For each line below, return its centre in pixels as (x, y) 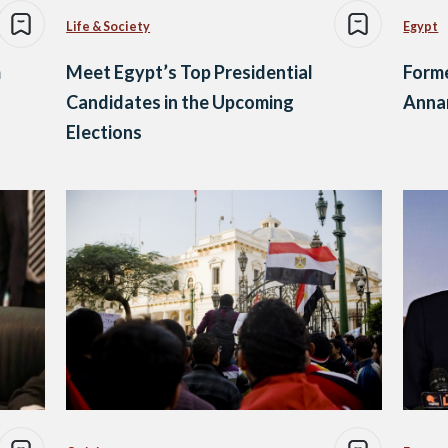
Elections (104, 131)
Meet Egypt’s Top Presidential (190, 71)
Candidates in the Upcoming (180, 101)
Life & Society (108, 26)
